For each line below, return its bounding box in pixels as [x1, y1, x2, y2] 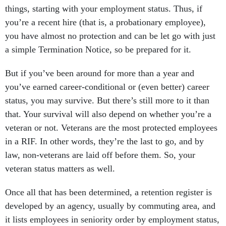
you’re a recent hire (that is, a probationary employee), [5, 17, 206, 28]
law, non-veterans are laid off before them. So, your [5, 150, 195, 160]
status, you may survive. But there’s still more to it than [5, 95, 209, 106]
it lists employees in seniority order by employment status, [5, 214, 219, 225]
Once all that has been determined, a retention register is [5, 187, 212, 198]
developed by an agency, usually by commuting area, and [5, 201, 215, 211]
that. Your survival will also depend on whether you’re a [5, 109, 211, 120]
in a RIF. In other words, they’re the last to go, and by [5, 136, 204, 147]
